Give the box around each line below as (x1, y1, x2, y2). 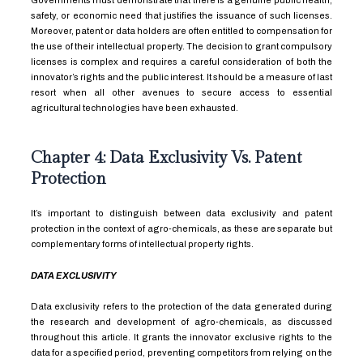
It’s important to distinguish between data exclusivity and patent (30, 208, 333, 219)
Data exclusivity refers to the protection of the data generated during (30, 301, 333, 311)
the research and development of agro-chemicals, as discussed (30, 316, 333, 327)
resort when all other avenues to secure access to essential (30, 88, 333, 97)
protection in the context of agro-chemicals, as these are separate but (30, 224, 333, 234)
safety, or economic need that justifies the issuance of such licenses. (30, 11, 333, 20)
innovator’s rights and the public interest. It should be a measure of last (30, 72, 333, 82)
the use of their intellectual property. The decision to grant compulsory (30, 41, 333, 51)
